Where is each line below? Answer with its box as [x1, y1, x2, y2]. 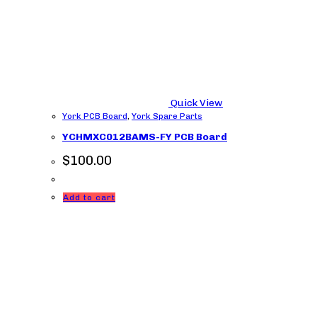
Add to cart [63, 192, 115, 202]
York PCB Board [62, 110, 127, 121]
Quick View [168, 96, 223, 109]
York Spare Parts [132, 110, 202, 121]
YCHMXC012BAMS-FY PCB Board [62, 131, 227, 144]
